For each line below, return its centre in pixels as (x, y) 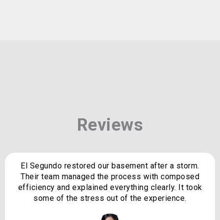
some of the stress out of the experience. (110, 198)
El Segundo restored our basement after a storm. (110, 166)
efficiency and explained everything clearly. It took (110, 188)
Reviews (110, 125)
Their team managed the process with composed (110, 177)
